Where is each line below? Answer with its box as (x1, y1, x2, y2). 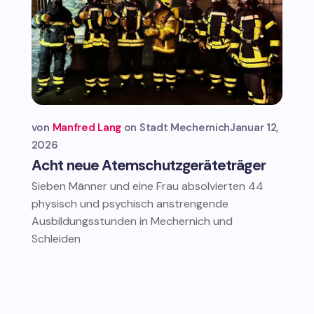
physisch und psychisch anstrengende (31, 196, 228, 211)
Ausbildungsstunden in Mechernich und (31, 213, 233, 228)
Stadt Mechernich (139, 120, 231, 135)
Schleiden (31, 231, 81, 246)
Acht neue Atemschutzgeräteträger (31, 155, 266, 175)
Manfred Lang (52, 120, 122, 135)
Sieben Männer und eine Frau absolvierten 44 (31, 178, 264, 193)
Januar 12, (230, 120, 279, 135)
